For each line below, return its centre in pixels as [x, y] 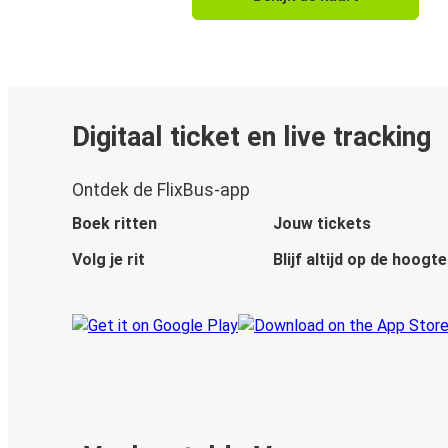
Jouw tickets [321, 224]
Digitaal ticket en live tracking [251, 136]
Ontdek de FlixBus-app [161, 190]
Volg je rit [108, 260]
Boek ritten [114, 224]
